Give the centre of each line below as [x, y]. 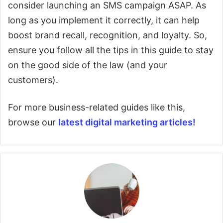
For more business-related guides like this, [97, 107]
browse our [33, 122]
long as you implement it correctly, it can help [104, 20]
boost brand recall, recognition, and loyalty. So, [108, 35]
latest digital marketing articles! [127, 122]
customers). [33, 80]
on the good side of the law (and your [88, 65]
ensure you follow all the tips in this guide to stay [111, 50]
